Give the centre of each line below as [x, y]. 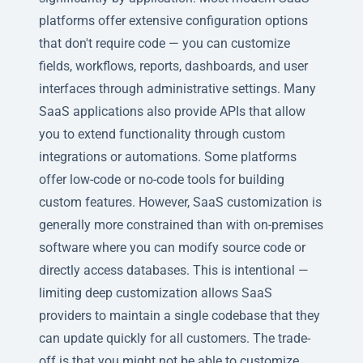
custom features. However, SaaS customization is [180, 202]
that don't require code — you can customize [164, 43]
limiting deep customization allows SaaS [156, 293]
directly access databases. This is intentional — [174, 270]
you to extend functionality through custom [162, 134]
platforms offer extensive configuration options [173, 20]
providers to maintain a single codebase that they [179, 315]
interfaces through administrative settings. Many [177, 88]
